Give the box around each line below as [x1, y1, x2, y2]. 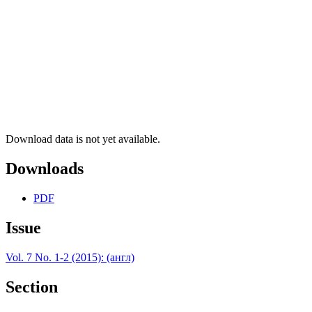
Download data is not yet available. [6, 133, 160, 146]
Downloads [6, 159, 84, 178]
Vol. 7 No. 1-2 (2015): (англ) [6, 251, 134, 263]
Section [6, 277, 58, 296]
